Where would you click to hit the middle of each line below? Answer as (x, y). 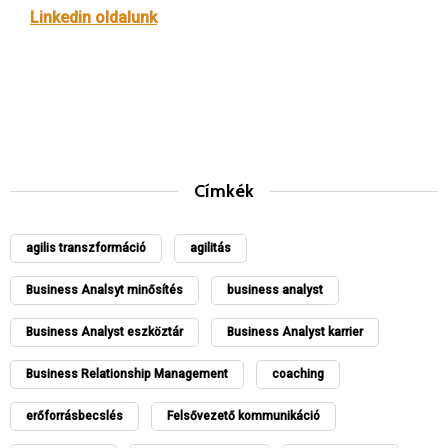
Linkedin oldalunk (93, 17)
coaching (298, 374)
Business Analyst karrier (295, 332)
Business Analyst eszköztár (104, 332)
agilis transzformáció (86, 248)
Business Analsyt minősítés (104, 290)
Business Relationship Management (127, 374)
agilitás (210, 248)
